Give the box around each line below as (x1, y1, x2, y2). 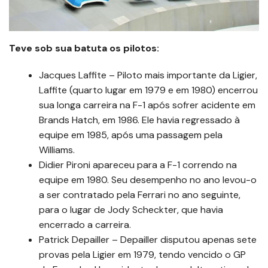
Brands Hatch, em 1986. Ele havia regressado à (39, 113, 240, 126)
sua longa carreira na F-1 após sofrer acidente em (39, 98, 255, 111)
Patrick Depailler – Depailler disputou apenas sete (39, 233, 257, 246)
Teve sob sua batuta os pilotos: (9, 41, 164, 54)
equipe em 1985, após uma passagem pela (39, 128, 223, 141)
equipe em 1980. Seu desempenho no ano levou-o (39, 173, 257, 186)
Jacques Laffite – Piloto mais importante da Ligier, (39, 68, 257, 81)
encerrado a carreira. (39, 218, 131, 231)
